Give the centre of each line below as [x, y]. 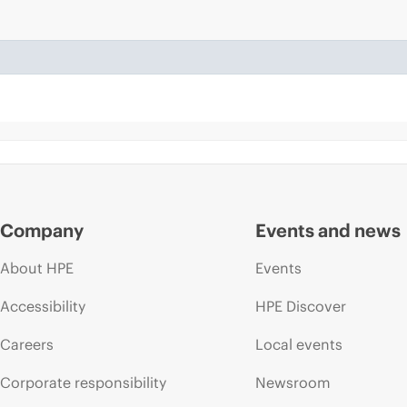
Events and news [328, 230]
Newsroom [293, 382]
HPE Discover [301, 306]
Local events [299, 344]
